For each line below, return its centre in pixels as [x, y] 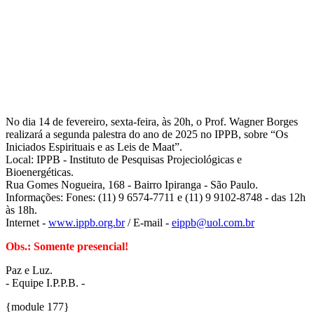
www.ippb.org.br [87, 222]
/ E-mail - [148, 222]
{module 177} [37, 306]
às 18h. [21, 210]
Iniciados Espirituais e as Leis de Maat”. [94, 146]
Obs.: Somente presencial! [67, 246]
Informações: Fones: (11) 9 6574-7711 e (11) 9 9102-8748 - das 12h [156, 197]
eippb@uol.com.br [213, 222]
